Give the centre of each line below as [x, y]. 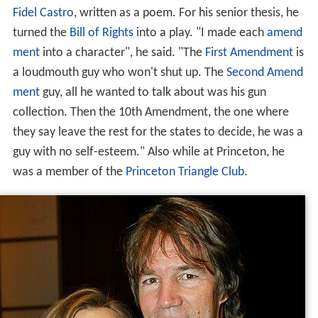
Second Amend [264, 72]
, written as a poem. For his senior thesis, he [186, 13]
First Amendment [249, 53]
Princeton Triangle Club [185, 172]
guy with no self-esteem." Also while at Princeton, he [148, 152]
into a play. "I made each [200, 33]
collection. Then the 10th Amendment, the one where [150, 112]
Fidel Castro [43, 13]
